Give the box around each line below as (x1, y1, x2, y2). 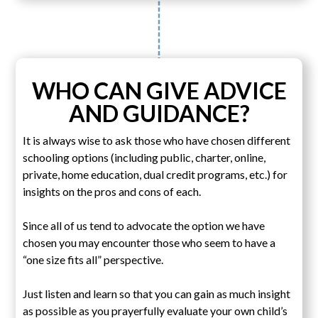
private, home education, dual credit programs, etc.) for (23, 167, 288, 181)
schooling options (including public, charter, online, (23, 150, 266, 164)
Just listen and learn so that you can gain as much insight (23, 286, 291, 300)
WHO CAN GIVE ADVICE (31, 76, 287, 104)
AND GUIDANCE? (68, 99, 250, 127)
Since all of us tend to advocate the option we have (23, 218, 265, 232)
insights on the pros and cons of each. (23, 184, 202, 198)
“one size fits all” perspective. (23, 252, 164, 266)
